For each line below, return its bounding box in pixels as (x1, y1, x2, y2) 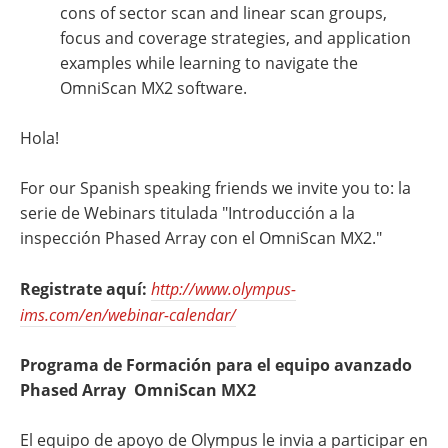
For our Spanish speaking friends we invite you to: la (20, 177, 411, 199)
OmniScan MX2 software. (60, 77, 247, 99)
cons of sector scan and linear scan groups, (60, 2, 387, 24)
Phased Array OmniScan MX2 (20, 379, 256, 401)
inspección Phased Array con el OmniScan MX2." (20, 227, 382, 249)
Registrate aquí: (20, 278, 147, 300)
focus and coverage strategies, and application (60, 27, 411, 49)
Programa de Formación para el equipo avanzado (20, 354, 412, 376)
